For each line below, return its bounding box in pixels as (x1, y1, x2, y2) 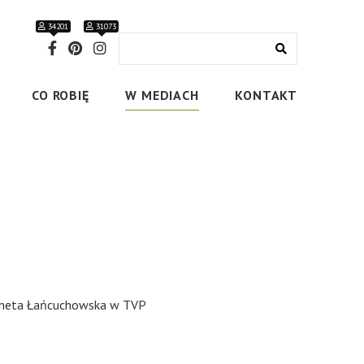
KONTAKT (235, 87, 297, 103)
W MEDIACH (125, 87, 199, 103)
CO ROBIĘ (32, 87, 89, 103)
